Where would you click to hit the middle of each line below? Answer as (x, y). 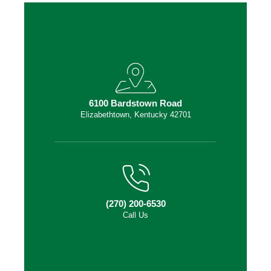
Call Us (135, 215)
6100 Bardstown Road (135, 103)
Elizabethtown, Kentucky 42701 (135, 114)
